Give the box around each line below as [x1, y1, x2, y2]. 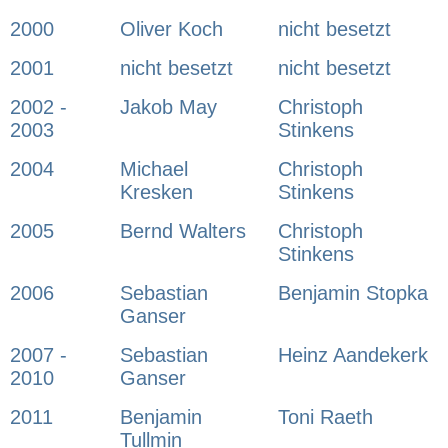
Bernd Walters [120, 220, 246, 243]
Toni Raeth [278, 406, 373, 429]
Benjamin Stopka [278, 282, 428, 305]
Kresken [120, 181, 193, 204]
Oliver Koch [120, 18, 223, 41]
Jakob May [120, 96, 223, 119]
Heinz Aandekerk [278, 344, 428, 367]
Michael [120, 158, 188, 181]
